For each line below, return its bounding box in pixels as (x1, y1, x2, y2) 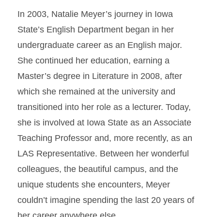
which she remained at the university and (17, 87, 175, 96)
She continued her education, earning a (17, 56, 170, 65)
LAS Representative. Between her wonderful (17, 149, 189, 158)
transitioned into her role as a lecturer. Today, (17, 102, 191, 112)
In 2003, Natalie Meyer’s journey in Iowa (17, 9, 173, 19)
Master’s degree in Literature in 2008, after (17, 71, 182, 81)
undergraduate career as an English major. (17, 40, 182, 50)
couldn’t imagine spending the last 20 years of (17, 195, 194, 205)
